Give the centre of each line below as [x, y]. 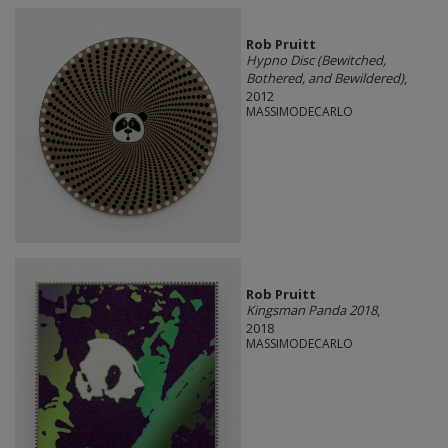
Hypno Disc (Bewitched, [315, 60]
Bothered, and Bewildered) [324, 78]
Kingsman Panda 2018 [311, 309]
